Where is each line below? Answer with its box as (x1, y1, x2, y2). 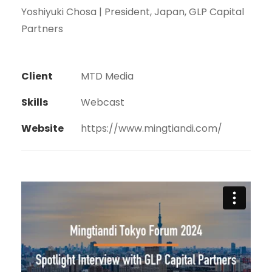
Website (21, 121, 64, 136)
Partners (21, 22, 63, 36)
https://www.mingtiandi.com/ (81, 121, 222, 136)
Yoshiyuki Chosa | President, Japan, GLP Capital (21, 5, 244, 19)
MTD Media (81, 69, 134, 84)
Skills (21, 95, 48, 110)
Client (21, 69, 53, 84)
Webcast (81, 95, 124, 110)
